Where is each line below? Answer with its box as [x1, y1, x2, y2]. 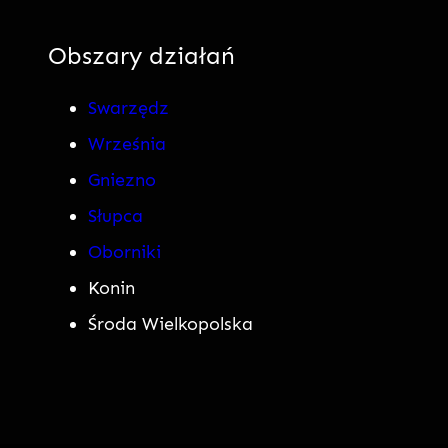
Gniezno [88, 168, 156, 191]
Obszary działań [48, 41, 235, 71]
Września [88, 132, 166, 155]
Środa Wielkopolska [88, 312, 253, 335]
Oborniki [88, 240, 161, 263]
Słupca [88, 204, 143, 227]
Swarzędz [88, 96, 169, 119]
